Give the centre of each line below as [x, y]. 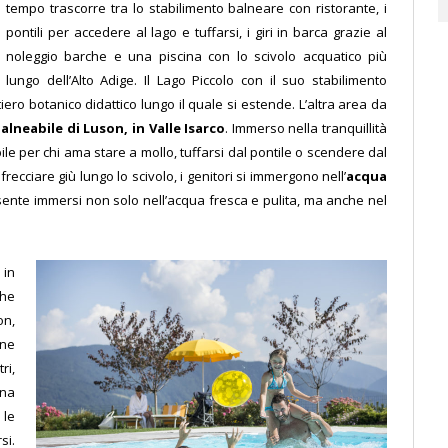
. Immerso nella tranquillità [306, 128]
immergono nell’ [296, 176]
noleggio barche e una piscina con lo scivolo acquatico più [196, 56]
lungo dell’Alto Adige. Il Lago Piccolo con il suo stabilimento [196, 80]
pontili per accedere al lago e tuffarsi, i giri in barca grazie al [196, 32]
